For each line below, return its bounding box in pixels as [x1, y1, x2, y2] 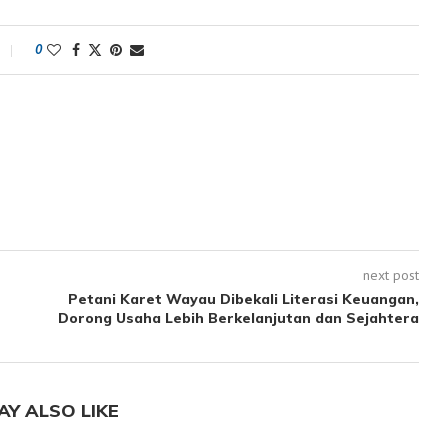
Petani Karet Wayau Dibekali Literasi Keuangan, [67, 289, 419, 308]
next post [362, 265, 419, 284]
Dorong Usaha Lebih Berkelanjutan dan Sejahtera [57, 308, 419, 327]
